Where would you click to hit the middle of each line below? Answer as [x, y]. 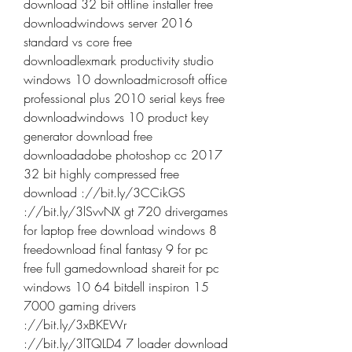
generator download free [88, 136]
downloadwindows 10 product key [116, 117]
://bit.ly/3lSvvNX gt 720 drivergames [126, 211]
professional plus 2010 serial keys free [124, 98]
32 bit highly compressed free [101, 174]
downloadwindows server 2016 [108, 23]
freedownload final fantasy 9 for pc [116, 249]
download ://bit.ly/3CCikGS [104, 192]
